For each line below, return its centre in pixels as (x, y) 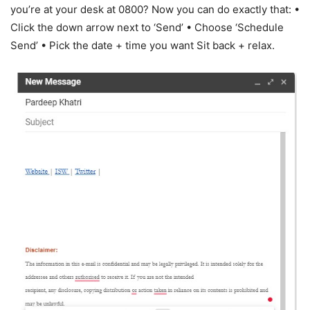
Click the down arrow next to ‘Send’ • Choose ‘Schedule (147, 27)
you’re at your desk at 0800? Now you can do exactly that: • (155, 9)
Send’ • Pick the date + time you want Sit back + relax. (143, 45)
